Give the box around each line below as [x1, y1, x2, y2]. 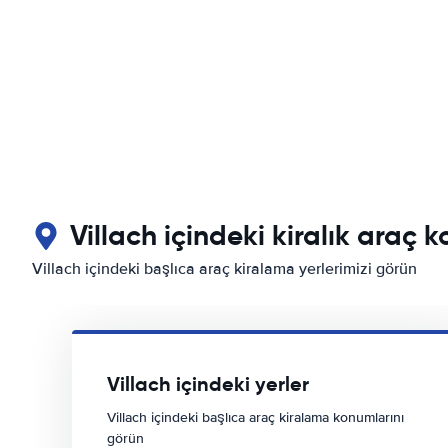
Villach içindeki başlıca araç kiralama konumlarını [107, 409, 404, 426]
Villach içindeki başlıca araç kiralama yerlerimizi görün [32, 259, 417, 279]
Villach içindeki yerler [107, 371, 309, 397]
